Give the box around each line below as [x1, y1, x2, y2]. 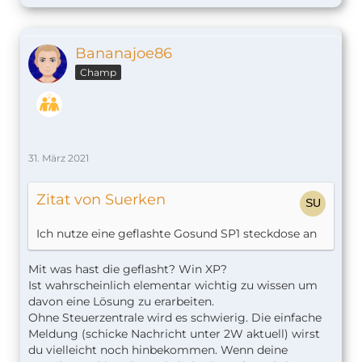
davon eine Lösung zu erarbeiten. [28, 294, 214, 309]
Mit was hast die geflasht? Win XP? [28, 262, 227, 277]
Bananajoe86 [75, 44, 172, 63]
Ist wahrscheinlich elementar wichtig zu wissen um [28, 278, 318, 293]
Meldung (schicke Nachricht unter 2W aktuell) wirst [28, 326, 320, 342]
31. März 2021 [28, 152, 89, 165]
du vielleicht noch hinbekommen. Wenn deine [28, 343, 288, 358]
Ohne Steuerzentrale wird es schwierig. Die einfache [28, 310, 322, 326]
